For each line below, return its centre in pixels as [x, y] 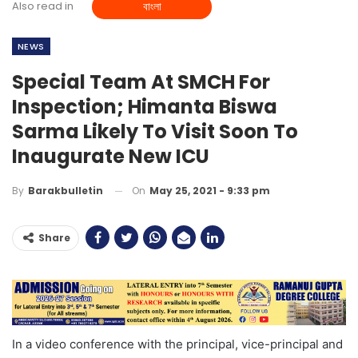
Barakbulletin [66, 191]
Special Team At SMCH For [141, 82]
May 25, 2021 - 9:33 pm [210, 190]
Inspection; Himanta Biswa [145, 106]
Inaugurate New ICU [111, 156]
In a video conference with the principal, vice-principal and [177, 344]
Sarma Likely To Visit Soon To [155, 131]
